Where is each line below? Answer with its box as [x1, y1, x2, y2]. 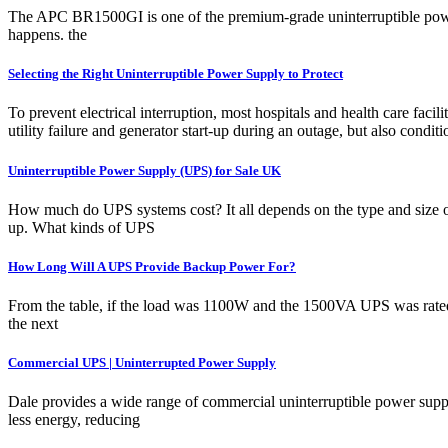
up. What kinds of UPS [8, 218, 155, 236]
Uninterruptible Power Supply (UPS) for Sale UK [8, 162, 281, 178]
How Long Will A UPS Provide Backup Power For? [8, 258, 296, 274]
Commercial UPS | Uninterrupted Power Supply [8, 355, 276, 371]
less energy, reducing [8, 411, 140, 429]
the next [8, 315, 58, 333]
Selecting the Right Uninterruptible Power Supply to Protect [8, 66, 343, 82]
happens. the [8, 26, 87, 44]
